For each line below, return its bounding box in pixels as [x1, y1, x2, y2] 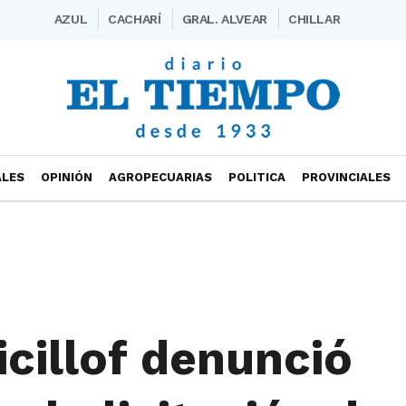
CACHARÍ [108, 12, 161, 26]
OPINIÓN [41, 170, 92, 184]
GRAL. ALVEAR [181, 12, 267, 26]
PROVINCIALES [302, 170, 391, 184]
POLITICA [228, 170, 285, 184]
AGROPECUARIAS [109, 170, 212, 184]
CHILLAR [287, 12, 341, 26]
